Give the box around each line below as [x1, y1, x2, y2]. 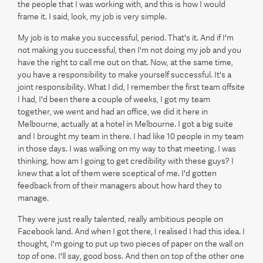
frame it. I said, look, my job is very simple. [18, 12, 167, 21]
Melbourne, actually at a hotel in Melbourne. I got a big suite [18, 119, 233, 129]
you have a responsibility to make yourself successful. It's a [18, 70, 231, 79]
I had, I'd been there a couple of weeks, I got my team [18, 95, 210, 104]
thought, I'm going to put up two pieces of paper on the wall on [18, 239, 244, 248]
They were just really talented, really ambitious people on [18, 214, 223, 224]
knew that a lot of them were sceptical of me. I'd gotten [18, 168, 217, 178]
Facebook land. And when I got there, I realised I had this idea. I [18, 227, 245, 236]
